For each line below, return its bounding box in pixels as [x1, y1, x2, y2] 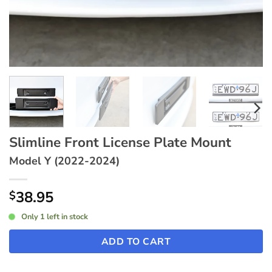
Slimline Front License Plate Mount [9, 132, 231, 152]
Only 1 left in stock [21, 211, 88, 222]
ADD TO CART [101, 234, 171, 248]
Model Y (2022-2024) [9, 153, 120, 168]
